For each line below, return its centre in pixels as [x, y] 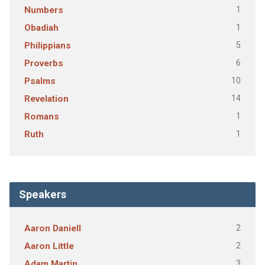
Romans [41, 117]
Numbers [43, 10]
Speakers [42, 194]
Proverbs [43, 63]
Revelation [46, 99]
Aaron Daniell [52, 228]
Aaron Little [49, 246]
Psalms [40, 81]
